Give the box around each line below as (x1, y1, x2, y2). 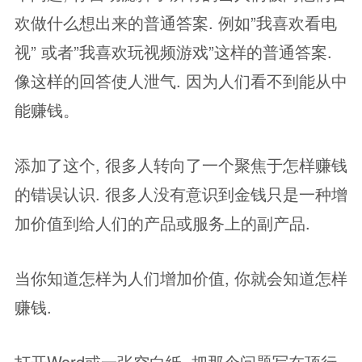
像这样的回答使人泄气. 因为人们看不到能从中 (15, 69, 347, 92)
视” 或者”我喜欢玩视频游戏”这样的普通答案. (15, 40, 332, 63)
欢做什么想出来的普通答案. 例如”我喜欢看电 (15, 11, 337, 34)
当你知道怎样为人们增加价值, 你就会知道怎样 (15, 266, 347, 289)
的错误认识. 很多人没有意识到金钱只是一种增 (15, 182, 347, 205)
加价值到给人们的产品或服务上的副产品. (15, 211, 310, 234)
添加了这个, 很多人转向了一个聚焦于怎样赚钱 (15, 153, 347, 176)
